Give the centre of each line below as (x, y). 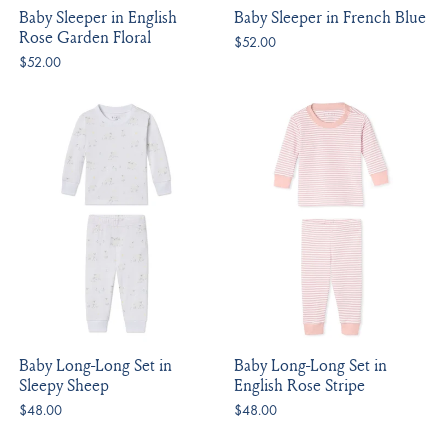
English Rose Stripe (299, 385)
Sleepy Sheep (64, 385)
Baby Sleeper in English (98, 17)
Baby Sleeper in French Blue (329, 17)
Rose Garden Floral (85, 37)
